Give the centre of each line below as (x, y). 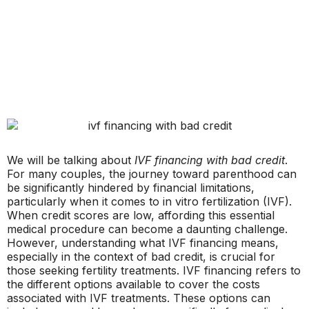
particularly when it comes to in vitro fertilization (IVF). (149, 201)
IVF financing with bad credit (210, 160)
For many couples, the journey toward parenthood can (152, 174)
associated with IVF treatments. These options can (139, 298)
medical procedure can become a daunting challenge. (147, 229)
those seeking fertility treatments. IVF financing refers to (154, 270)
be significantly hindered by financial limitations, (131, 188)
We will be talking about (71, 160)
